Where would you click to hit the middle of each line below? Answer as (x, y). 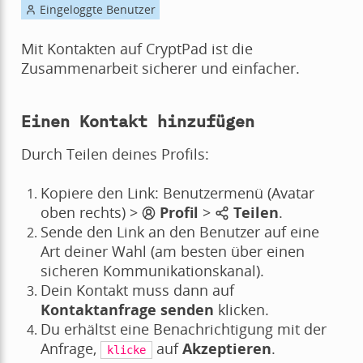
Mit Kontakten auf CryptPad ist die (137, 49)
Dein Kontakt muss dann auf (137, 290)
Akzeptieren (227, 349)
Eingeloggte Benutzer (96, 10)
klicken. (241, 310)
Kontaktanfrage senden (127, 310)
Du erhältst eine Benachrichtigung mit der (183, 329)
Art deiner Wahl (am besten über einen (172, 252)
